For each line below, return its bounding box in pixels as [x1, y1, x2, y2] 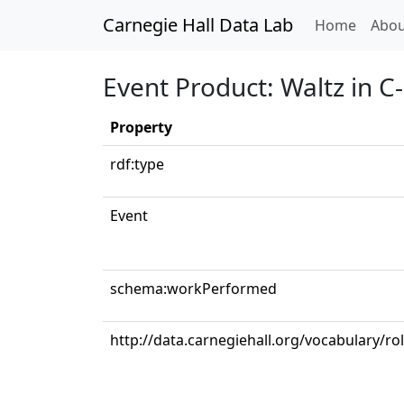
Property [110, 117, 172, 137]
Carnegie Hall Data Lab [103, 13, 293, 37]
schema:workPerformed [110, 279, 277, 298]
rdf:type [110, 154, 164, 174]
